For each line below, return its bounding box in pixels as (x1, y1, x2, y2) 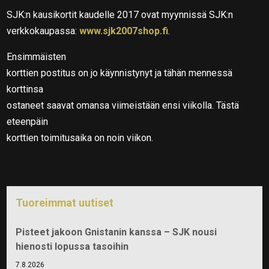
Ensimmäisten (7, 50, 67, 62)
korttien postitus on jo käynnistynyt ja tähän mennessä (7, 67, 233, 79)
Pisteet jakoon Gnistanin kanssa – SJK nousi (16, 226, 217, 238)
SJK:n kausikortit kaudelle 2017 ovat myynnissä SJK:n (7, 8, 234, 20)
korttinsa (7, 83, 44, 95)
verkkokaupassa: (7, 25, 80, 37)
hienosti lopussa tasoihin (16, 240, 129, 252)
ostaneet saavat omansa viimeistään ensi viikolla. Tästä (7, 99, 240, 111)
